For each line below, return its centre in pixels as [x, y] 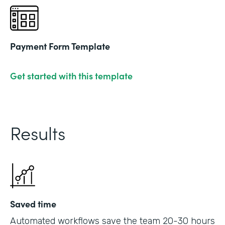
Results [38, 132]
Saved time [33, 204]
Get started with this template [71, 76]
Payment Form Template [60, 46]
